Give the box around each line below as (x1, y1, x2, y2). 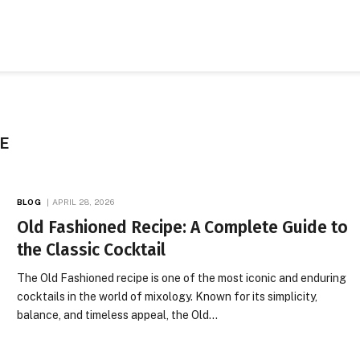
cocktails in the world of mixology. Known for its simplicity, (17, 290, 318, 303)
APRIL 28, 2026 (51, 197, 115, 207)
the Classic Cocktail (17, 239, 166, 260)
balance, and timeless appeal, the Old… (17, 309, 219, 321)
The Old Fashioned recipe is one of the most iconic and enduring (17, 272, 347, 284)
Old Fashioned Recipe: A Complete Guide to (17, 217, 349, 238)
